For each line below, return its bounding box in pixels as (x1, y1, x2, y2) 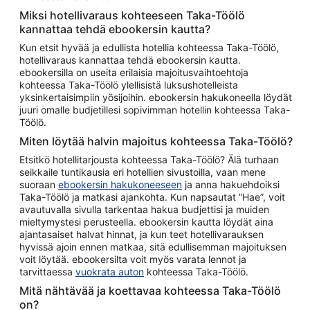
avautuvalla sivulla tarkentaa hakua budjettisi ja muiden (19, 203, 269, 215)
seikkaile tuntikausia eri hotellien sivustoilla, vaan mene (19, 166, 266, 178)
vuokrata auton (75, 266, 144, 277)
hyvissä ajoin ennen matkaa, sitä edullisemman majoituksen (19, 241, 286, 253)
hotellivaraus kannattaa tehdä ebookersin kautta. (19, 54, 241, 66)
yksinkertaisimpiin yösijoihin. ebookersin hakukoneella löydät (19, 91, 292, 103)
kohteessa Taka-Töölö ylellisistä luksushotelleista (19, 79, 239, 91)
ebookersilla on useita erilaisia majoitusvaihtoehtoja (19, 66, 248, 78)
